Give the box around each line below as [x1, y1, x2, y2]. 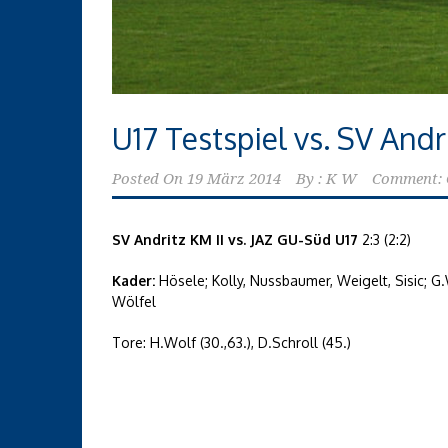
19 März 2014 [187, 169, 281, 188]
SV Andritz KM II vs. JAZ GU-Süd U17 [112, 230, 358, 248]
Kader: [112, 271, 155, 289]
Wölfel [112, 292, 156, 310]
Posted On [112, 169, 183, 188]
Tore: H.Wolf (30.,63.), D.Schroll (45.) [112, 333, 351, 351]
